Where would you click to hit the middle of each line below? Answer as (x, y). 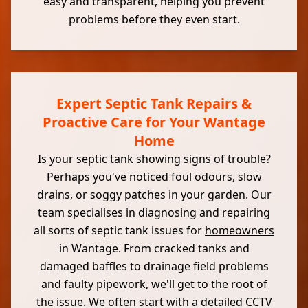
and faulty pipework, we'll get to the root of (154, 284)
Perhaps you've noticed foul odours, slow (154, 177)
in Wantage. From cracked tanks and (154, 248)
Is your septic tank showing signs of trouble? (154, 159)
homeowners (240, 230)
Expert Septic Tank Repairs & (154, 103)
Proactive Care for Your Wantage (154, 122)
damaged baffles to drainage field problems (154, 266)
